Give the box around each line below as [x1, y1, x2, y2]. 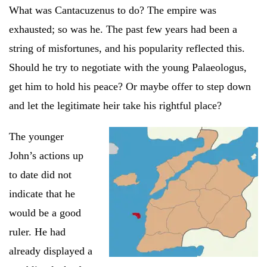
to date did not [9, 168, 72, 181]
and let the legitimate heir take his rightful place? [9, 99, 222, 111]
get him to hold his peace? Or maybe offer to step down [9, 80, 251, 92]
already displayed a [9, 244, 92, 257]
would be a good [9, 206, 81, 219]
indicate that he [9, 187, 75, 200]
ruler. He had [9, 225, 66, 238]
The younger [9, 130, 64, 142]
